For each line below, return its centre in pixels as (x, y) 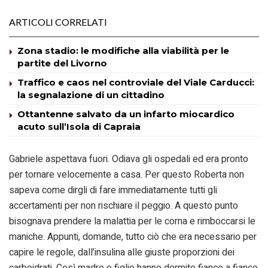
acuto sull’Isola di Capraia (79, 126)
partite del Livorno (62, 63)
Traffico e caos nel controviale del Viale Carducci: (136, 82)
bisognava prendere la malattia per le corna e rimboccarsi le (132, 221)
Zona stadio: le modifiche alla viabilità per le (123, 50)
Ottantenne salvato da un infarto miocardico (126, 114)
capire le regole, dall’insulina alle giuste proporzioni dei (122, 252)
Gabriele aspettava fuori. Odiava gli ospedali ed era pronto (129, 159)
